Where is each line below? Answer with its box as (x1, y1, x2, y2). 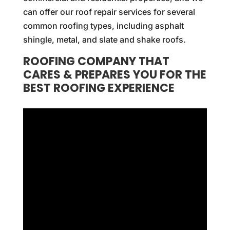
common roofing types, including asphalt (23, 21, 184, 31)
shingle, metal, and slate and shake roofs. (23, 34, 186, 45)
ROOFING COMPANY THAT (23, 53, 169, 70)
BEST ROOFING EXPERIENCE (23, 80, 175, 97)
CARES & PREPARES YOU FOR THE (23, 67, 206, 83)
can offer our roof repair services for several (23, 7, 195, 17)
